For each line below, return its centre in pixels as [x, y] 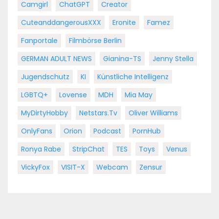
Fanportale [39, 40]
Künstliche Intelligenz [133, 77]
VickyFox [35, 167]
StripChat [88, 149]
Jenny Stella [173, 58]
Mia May [139, 95]
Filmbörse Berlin [95, 40]
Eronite [124, 22]
